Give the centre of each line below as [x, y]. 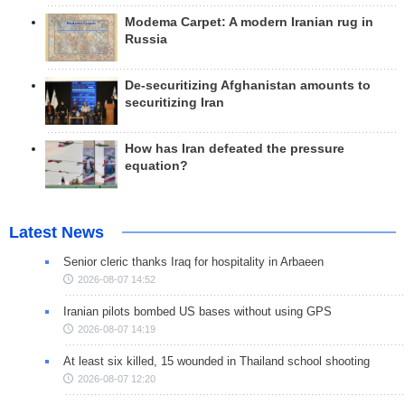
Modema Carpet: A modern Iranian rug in [249, 22]
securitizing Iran [174, 103]
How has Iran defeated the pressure [235, 149]
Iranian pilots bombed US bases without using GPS [198, 311]
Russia [146, 39]
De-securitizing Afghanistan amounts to [248, 86]
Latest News [57, 232]
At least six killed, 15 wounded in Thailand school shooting [217, 361]
